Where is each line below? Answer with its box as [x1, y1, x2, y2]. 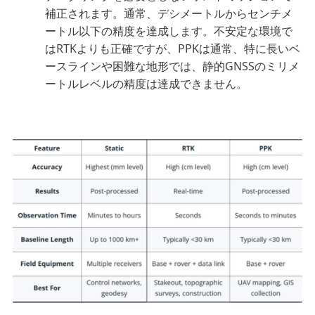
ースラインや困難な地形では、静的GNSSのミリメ [45, 58, 300, 74]
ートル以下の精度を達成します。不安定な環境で [45, 22, 293, 39]
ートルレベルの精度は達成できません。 [45, 75, 248, 91]
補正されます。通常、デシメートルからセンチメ [45, 5, 293, 21]
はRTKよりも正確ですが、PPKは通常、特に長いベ [45, 40, 301, 56]
